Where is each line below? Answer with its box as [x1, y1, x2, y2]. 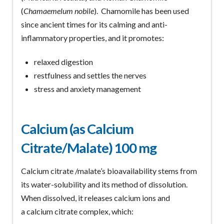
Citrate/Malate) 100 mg [20, 139, 156, 156]
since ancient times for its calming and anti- [20, 19, 167, 29]
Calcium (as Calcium [20, 120, 133, 137]
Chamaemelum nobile [23, 5, 94, 15]
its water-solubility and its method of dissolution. [20, 179, 187, 189]
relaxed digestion [34, 56, 93, 66]
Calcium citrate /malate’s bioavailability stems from [20, 166, 197, 176]
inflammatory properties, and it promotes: [20, 32, 164, 42]
